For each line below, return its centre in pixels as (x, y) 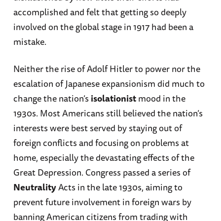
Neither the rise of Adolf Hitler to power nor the (107, 68)
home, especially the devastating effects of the (104, 157)
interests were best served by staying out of (97, 128)
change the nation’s (52, 98)
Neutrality (35, 187)
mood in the (161, 98)
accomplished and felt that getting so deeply (100, 12)
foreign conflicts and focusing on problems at (101, 142)
